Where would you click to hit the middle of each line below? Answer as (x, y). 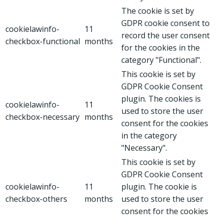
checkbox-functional (43, 41)
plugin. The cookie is (159, 186)
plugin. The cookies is (161, 98)
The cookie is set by (158, 11)
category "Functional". (161, 60)
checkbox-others (36, 199)
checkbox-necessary (42, 117)
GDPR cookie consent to (165, 23)
